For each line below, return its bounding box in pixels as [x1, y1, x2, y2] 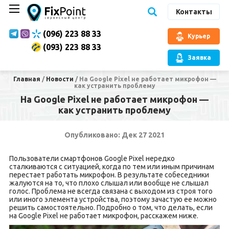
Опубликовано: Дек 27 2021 [64, 131, 165, 139]
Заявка [188, 54, 212, 61]
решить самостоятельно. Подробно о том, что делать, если [9, 203, 213, 212]
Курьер [188, 32, 211, 39]
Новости [45, 76, 74, 82]
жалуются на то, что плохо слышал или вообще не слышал [9, 179, 209, 187]
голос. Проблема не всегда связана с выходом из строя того [9, 187, 213, 195]
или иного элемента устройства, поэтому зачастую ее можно [9, 195, 217, 203]
